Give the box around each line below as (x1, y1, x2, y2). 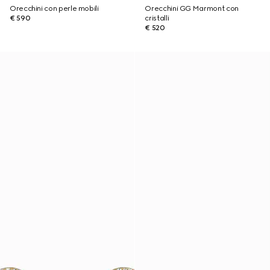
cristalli (145, 14, 169, 22)
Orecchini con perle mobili (10, 4, 99, 13)
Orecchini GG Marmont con (145, 4, 239, 13)
